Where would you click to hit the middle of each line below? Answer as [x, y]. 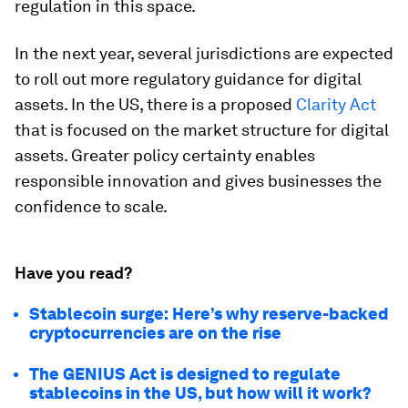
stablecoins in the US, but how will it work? [200, 393]
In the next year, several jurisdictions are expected [204, 53]
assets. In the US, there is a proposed [155, 104]
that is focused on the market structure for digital [202, 130]
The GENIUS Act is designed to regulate [185, 374]
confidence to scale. [91, 206]
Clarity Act [336, 104]
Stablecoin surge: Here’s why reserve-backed [209, 314]
